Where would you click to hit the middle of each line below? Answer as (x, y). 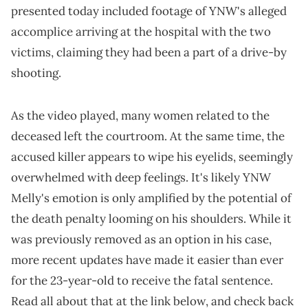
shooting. (36, 73)
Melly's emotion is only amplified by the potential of (151, 198)
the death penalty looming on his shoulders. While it (151, 218)
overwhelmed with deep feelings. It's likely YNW (141, 177)
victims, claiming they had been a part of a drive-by (149, 52)
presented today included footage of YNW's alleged (149, 11)
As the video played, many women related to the (140, 115)
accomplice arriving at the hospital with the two (141, 31)
